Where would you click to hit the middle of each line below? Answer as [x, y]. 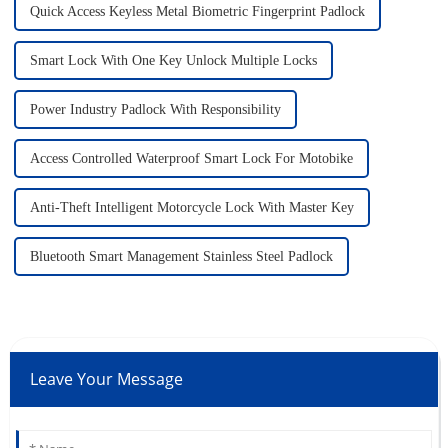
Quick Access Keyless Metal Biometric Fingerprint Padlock [197, 12]
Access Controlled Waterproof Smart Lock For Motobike [191, 159]
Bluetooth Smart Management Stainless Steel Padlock [181, 257]
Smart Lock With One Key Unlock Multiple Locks [173, 61]
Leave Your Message [106, 379]
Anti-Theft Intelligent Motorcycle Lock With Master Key [191, 208]
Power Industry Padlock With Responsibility [155, 110]
